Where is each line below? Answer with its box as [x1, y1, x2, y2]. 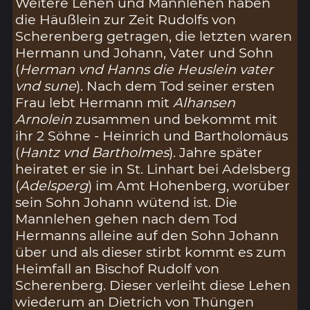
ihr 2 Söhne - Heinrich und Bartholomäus [15, 127, 289, 144]
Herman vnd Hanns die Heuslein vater [19, 60, 274, 77]
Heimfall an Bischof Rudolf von [15, 259, 220, 277]
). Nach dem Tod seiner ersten [76, 77, 275, 94]
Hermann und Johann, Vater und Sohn [15, 44, 274, 61]
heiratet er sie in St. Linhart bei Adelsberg [15, 160, 291, 177]
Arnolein [15, 110, 73, 127]
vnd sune [15, 77, 77, 94]
